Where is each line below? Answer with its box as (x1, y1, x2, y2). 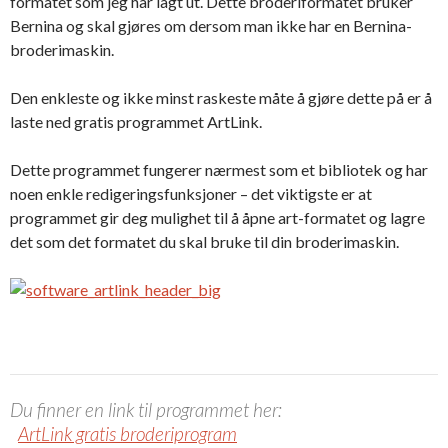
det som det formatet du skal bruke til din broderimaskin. (10, 231, 399, 251)
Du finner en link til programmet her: (10, 397, 434, 421)
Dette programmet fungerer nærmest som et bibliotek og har (10, 159, 428, 179)
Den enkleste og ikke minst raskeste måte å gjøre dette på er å (10, 87, 432, 107)
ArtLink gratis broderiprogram (18, 421, 237, 445)
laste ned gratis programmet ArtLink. (10, 111, 262, 131)
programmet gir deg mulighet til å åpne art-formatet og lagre (10, 207, 425, 227)
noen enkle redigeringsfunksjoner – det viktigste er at (10, 183, 372, 203)
